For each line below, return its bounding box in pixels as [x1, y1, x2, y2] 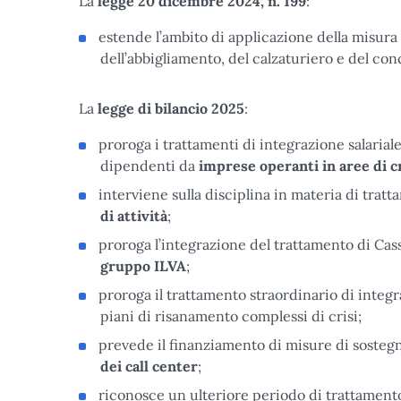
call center [125, 357, 198, 375]
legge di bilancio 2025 [98, 99, 244, 117]
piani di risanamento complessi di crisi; [100, 307, 362, 325]
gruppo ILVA [100, 257, 186, 275]
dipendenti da [100, 157, 199, 175]
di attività [100, 207, 167, 225]
